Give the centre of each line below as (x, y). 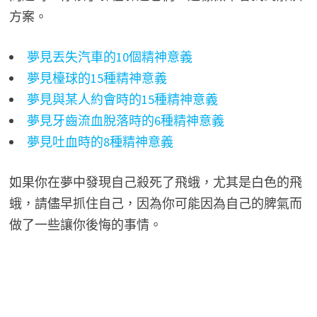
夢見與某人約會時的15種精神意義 (122, 100)
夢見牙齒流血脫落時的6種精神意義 (125, 121)
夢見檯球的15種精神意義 (97, 79)
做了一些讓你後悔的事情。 (85, 225)
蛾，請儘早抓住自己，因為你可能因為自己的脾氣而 (155, 204)
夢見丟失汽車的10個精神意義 (109, 57)
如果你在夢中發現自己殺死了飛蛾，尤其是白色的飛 (155, 183)
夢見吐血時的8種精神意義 (100, 142)
